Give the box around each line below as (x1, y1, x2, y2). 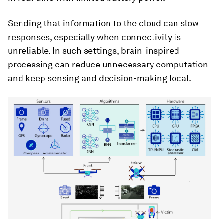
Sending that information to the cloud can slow (8, 18, 199, 28)
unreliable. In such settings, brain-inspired (8, 45, 179, 56)
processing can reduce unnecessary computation (8, 59, 208, 69)
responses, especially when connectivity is (8, 32, 181, 42)
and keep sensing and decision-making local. (8, 73, 191, 83)
